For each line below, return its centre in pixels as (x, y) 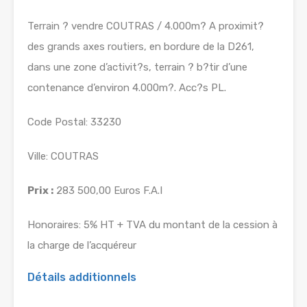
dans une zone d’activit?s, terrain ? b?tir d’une (137, 67)
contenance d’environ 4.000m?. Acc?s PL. (127, 88)
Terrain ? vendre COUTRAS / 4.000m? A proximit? (146, 26)
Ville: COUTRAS (63, 157)
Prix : (40, 191)
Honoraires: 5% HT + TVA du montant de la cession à (152, 225)
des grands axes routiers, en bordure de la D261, (141, 47)
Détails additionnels (82, 278)
